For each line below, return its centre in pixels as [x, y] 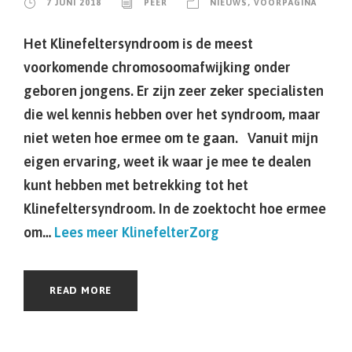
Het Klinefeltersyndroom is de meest [138, 44]
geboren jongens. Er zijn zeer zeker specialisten [174, 91]
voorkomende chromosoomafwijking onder [157, 67]
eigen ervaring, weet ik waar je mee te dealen [167, 161]
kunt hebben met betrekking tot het [136, 185]
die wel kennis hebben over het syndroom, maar [172, 114]
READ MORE [81, 290]
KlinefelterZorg [169, 232]
